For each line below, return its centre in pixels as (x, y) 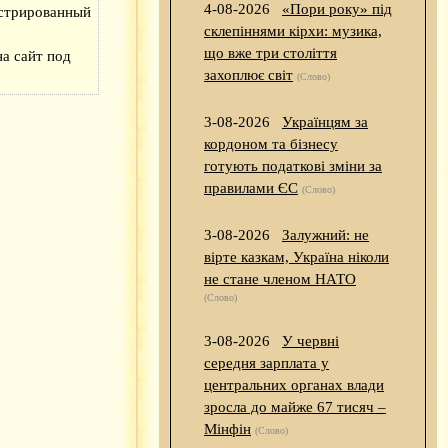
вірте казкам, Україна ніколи (296, 257)
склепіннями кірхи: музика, (293, 31)
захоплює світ (248, 75)
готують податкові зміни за (293, 166)
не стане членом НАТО (280, 279)
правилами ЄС (251, 188)
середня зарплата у (266, 363)
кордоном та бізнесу (271, 144)
